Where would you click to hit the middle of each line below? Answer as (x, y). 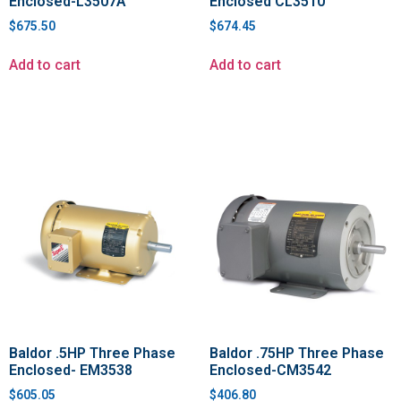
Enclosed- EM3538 (71, 371)
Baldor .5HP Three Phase (92, 354)
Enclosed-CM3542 (270, 371)
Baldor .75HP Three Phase (297, 354)
